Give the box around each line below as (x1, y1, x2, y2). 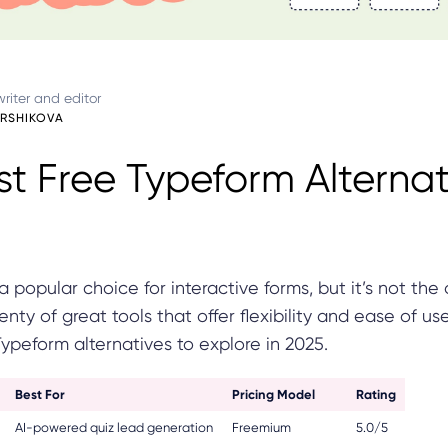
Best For (15, 386, 65, 402)
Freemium (232, 419, 291, 435)
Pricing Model (232, 386, 315, 402)
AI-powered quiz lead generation (15, 419, 213, 435)
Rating (356, 386, 396, 402)
